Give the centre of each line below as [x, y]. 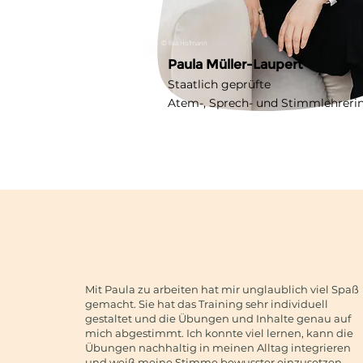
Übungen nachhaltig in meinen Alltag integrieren [218, 348]
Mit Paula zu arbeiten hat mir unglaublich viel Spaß [222, 289]
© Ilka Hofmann [184, 43]
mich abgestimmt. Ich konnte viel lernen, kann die [219, 333]
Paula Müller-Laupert [235, 64]
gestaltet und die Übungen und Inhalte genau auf [218, 318]
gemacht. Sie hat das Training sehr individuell [207, 304]
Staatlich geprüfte [219, 84]
